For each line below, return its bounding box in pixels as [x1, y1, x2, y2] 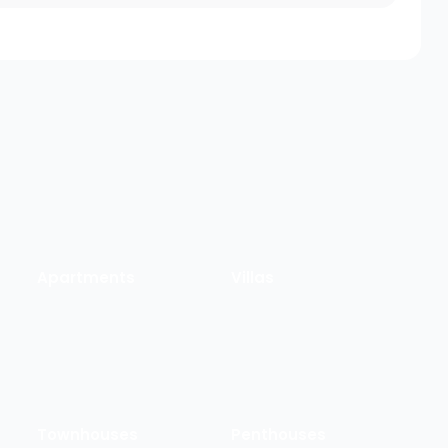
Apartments [36, 267, 135, 289]
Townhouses [36, 424, 138, 446]
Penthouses [230, 424, 326, 446]
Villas [230, 267, 274, 289]
